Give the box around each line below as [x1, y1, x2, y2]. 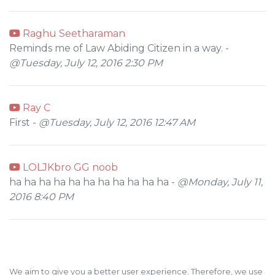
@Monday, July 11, [177, 176, 263, 188]
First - [9, 117, 39, 128]
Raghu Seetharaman [20, 28, 125, 39]
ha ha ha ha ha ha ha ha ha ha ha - [9, 176, 177, 188]
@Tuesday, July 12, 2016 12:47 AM [39, 117, 195, 128]
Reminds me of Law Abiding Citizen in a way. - [9, 42, 229, 54]
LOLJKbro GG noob [20, 161, 118, 173]
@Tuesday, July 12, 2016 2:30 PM [9, 57, 163, 69]
